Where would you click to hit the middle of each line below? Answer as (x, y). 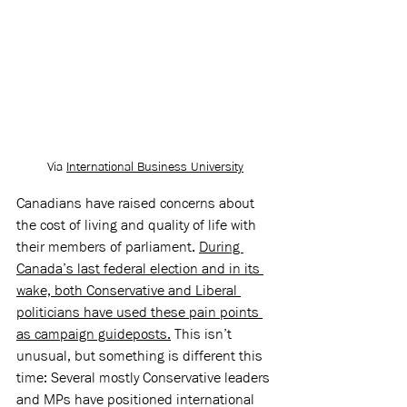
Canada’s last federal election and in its (140, 269)
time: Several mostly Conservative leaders (145, 378)
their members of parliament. (108, 247)
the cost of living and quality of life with (138, 225)
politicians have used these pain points (139, 313)
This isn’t (203, 334)
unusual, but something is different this (141, 356)
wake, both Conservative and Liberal (129, 291)
